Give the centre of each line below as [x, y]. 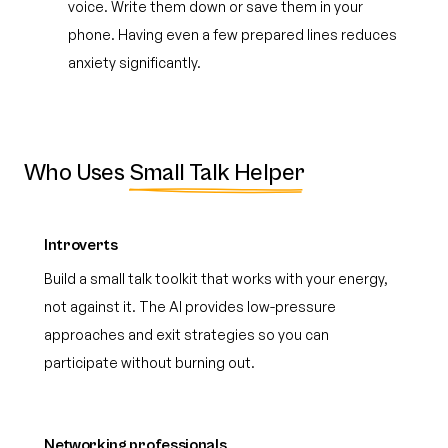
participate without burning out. [149, 362]
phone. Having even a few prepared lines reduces [232, 34]
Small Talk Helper [216, 173]
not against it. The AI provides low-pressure [190, 306]
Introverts [81, 245]
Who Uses [74, 173]
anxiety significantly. [134, 62]
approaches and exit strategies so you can [186, 334]
